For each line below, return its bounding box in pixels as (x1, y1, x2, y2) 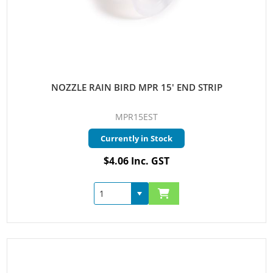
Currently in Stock (101, 133, 172, 144)
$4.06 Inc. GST (104, 154, 169, 168)
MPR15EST (115, 111, 158, 123)
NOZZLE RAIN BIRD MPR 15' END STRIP (51, 81, 222, 94)
